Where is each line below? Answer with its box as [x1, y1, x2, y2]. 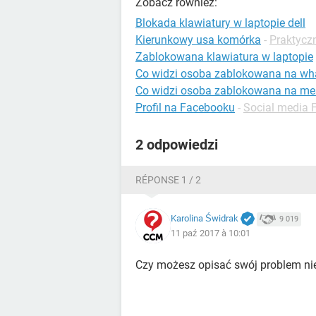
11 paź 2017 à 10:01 [171, 228, 250, 239]
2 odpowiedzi [135, 136, 218, 153]
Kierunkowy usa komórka [135, 33, 261, 47]
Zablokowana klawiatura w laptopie [135, 50, 313, 63]
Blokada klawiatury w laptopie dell [135, 16, 305, 30]
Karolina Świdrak [171, 212, 238, 224]
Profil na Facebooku [135, 101, 235, 114]
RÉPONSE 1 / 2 [135, 174, 201, 186]
